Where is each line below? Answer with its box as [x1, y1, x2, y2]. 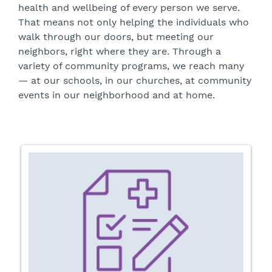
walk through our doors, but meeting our [18, 31, 214, 42]
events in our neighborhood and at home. [18, 89, 215, 101]
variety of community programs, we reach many [18, 60, 244, 72]
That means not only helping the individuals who [18, 16, 249, 28]
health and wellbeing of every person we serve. [18, 2, 240, 13]
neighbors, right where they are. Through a [18, 46, 221, 57]
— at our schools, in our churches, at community [18, 75, 251, 86]
